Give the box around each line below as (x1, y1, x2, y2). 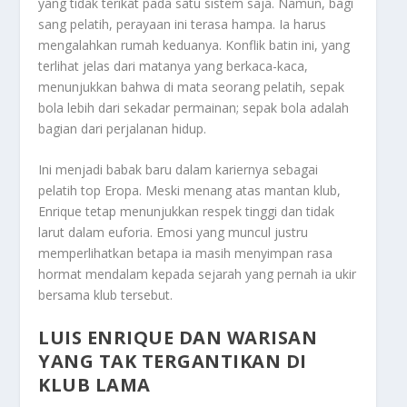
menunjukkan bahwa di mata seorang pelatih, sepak (38, 77, 345, 95)
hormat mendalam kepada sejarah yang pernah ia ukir (38, 265, 357, 283)
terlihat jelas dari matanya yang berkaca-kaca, (38, 56, 309, 74)
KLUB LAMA (38, 372, 151, 397)
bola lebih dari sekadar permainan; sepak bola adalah (38, 98, 350, 116)
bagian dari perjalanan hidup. (38, 119, 207, 137)
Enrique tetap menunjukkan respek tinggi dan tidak (38, 203, 335, 221)
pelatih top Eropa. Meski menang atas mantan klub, (38, 182, 342, 200)
